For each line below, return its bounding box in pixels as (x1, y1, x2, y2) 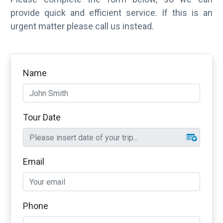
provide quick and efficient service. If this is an (10, 7, 213, 18)
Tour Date (23, 112, 61, 122)
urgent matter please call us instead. (10, 21, 154, 31)
